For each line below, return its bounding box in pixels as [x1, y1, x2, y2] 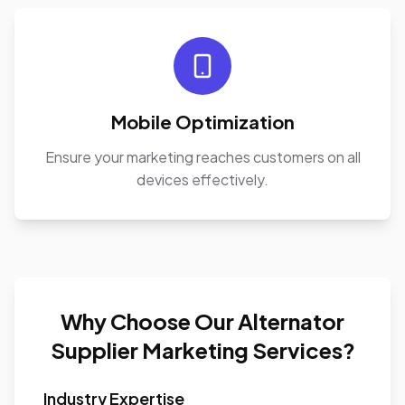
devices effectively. [137, 170, 268, 189]
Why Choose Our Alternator [61, 307, 344, 334]
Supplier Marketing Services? [50, 336, 355, 363]
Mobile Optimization [110, 110, 295, 133]
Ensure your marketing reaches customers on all [44, 147, 361, 166]
